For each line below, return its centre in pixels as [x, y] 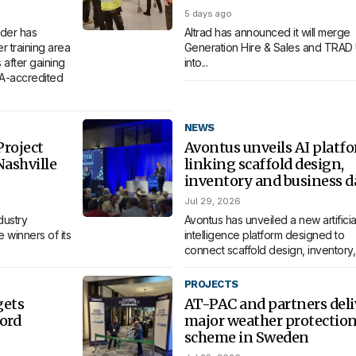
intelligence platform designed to [264, 234]
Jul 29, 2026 [212, 201]
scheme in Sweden [246, 338]
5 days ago [208, 14]
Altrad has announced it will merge [267, 33]
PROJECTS [211, 284]
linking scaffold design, [264, 164]
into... [196, 63]
